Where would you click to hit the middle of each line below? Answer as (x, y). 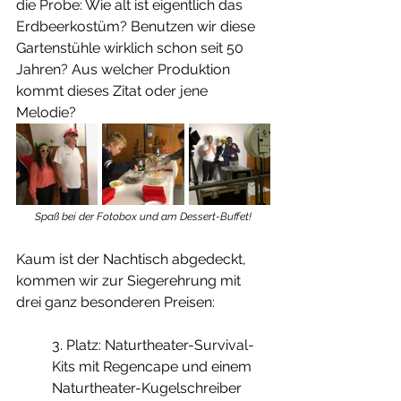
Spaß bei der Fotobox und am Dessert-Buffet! (143, 217)
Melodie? (48, 113)
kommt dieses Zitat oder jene (114, 91)
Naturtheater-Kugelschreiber (149, 388)
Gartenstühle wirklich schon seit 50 (132, 48)
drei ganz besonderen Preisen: (117, 303)
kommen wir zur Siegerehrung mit (130, 281)
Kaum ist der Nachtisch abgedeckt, (133, 260)
